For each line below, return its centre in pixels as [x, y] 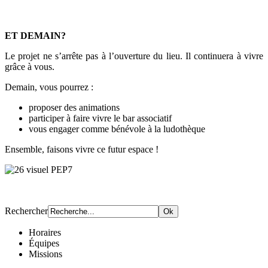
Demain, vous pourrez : [49, 87]
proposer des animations [74, 108]
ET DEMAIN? [35, 36]
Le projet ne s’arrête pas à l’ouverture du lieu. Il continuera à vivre [134, 56]
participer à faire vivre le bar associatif [100, 118]
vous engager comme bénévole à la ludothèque [117, 129]
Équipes [44, 243]
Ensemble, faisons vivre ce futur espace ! [82, 150]
